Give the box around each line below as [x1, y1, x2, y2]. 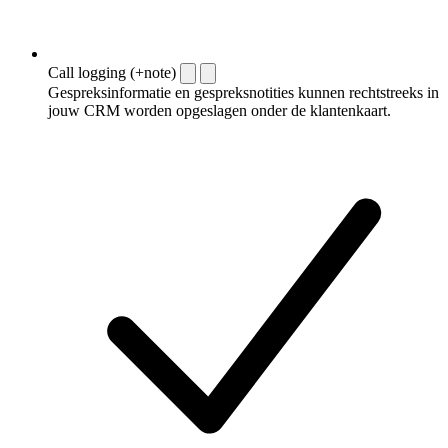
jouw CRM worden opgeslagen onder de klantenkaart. [48, 101, 391, 119]
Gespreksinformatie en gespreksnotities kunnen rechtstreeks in [48, 83, 439, 101]
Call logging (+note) [48, 63, 176, 81]
